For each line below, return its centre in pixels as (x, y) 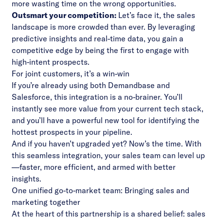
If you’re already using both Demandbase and (91, 85)
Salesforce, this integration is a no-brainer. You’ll (97, 97)
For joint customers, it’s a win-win (71, 73)
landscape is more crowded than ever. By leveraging (103, 27)
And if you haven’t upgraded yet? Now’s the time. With (107, 144)
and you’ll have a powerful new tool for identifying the (106, 120)
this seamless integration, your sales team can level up (108, 155)
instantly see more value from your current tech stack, (108, 109)
